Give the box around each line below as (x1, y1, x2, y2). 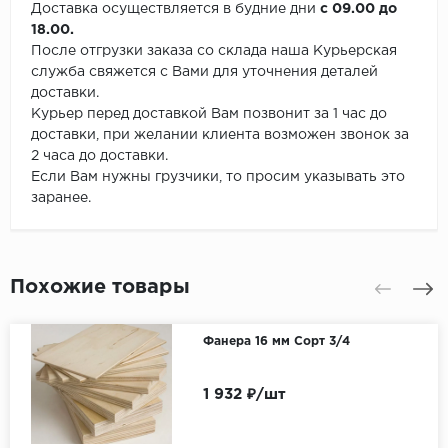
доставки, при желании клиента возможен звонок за (31, 129, 409, 142)
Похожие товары (10, 278, 190, 297)
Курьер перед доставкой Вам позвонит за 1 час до (31, 108, 387, 121)
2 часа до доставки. (31, 150, 168, 163)
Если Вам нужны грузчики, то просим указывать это (31, 171, 405, 184)
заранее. (31, 192, 91, 205)
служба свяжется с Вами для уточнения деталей (31, 66, 378, 79)
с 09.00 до (320, 3, 397, 16)
